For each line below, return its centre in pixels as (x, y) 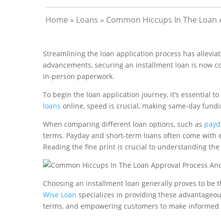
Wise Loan (60, 195)
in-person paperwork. (79, 76)
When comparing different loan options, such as (124, 124)
